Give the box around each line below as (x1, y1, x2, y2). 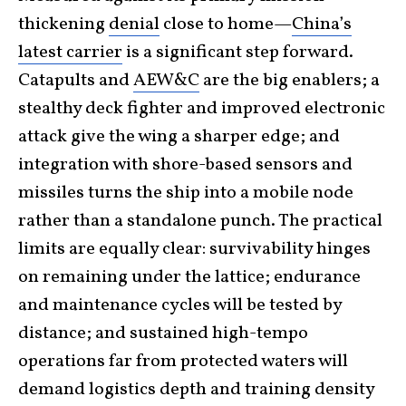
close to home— (159, 11, 292, 37)
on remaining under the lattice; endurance (18, 264, 361, 290)
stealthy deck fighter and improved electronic (18, 95, 385, 121)
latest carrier (18, 39, 122, 65)
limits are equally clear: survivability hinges (18, 236, 371, 262)
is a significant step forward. (122, 39, 353, 65)
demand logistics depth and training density (18, 376, 374, 402)
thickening (18, 11, 109, 37)
